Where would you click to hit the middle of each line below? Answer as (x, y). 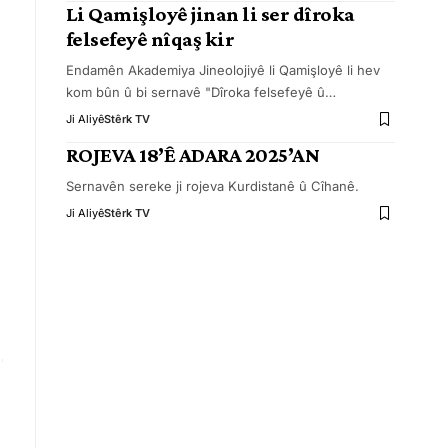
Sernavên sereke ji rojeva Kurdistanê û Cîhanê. (212, 186)
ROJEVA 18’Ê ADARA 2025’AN (192, 155)
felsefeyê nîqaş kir (150, 39)
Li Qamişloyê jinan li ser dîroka (210, 14)
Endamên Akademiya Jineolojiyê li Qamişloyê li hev (222, 70)
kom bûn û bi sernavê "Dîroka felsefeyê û (195, 92)
